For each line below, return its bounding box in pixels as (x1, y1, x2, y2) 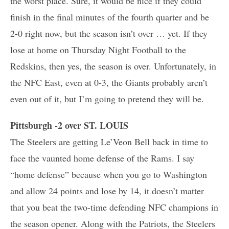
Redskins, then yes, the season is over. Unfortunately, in (10, 59, 216, 72)
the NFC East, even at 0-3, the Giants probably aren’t (10, 76, 208, 88)
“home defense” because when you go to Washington (10, 168, 207, 180)
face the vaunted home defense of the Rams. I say (10, 151, 194, 164)
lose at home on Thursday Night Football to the (10, 43, 186, 56)
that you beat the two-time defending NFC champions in (10, 200, 218, 213)
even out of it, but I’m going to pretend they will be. (10, 92, 204, 105)
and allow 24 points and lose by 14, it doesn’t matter (10, 184, 204, 197)
